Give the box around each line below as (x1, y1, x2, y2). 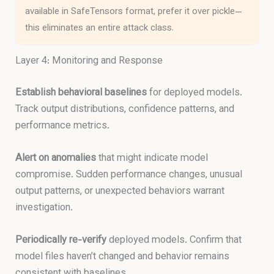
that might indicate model (96, 150, 209, 167)
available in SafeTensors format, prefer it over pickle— (25, 5, 243, 20)
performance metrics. (15, 117, 110, 134)
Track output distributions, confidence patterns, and (15, 101, 235, 117)
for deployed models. (147, 84, 243, 101)
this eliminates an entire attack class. (25, 21, 174, 36)
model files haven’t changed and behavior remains (15, 249, 230, 265)
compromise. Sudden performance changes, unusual (15, 167, 243, 183)
